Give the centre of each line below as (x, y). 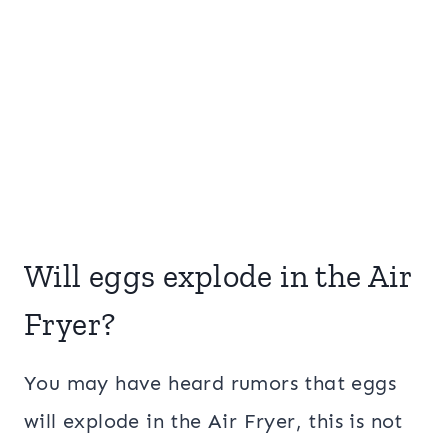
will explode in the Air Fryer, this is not (213, 421)
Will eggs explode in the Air (218, 276)
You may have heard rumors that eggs (210, 383)
